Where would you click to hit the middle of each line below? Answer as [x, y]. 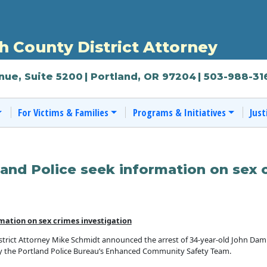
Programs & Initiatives [179, 112]
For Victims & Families [63, 112]
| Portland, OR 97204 [141, 77]
